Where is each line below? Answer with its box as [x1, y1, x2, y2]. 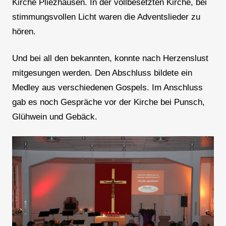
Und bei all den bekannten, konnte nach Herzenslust [12, 53, 208, 64]
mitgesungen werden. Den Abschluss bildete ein [12, 68, 192, 78]
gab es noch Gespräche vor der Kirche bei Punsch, [12, 97, 205, 107]
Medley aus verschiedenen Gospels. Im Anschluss [12, 83, 203, 93]
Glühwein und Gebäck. [12, 112, 97, 122]
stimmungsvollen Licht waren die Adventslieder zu [12, 12, 200, 22]
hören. [12, 27, 36, 37]
